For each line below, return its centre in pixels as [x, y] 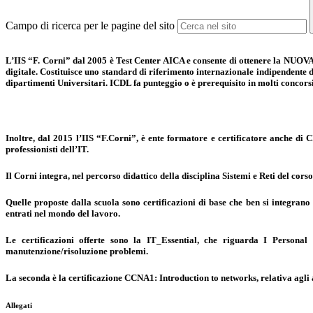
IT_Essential [172, 240]
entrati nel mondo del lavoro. [63, 213]
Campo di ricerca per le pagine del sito [90, 26]
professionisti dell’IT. [47, 149]
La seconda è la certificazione [65, 278]
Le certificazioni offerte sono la [76, 240]
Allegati [19, 306]
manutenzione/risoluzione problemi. [77, 252]
